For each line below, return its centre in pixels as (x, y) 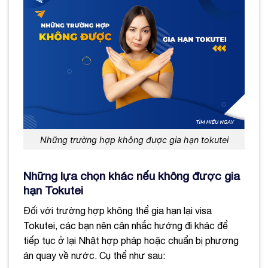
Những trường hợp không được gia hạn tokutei (134, 139)
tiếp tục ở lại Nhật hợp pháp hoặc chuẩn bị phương (131, 240)
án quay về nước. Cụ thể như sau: (94, 255)
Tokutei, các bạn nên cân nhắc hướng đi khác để (126, 225)
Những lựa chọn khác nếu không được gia (132, 176)
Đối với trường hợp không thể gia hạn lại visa (118, 210)
